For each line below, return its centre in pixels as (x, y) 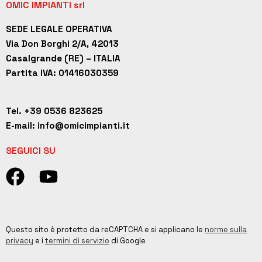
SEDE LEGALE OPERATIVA (59, 29)
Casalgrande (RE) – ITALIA (63, 58)
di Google (127, 240)
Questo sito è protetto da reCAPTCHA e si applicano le (105, 229)
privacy (20, 240)
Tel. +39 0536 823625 (54, 111)
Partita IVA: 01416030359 (62, 73)
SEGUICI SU (31, 150)
